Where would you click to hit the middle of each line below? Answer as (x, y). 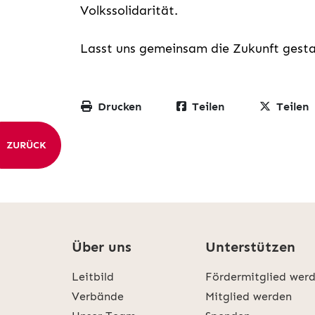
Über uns (102, 247)
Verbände (98, 297)
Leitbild (93, 277)
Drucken (120, 107)
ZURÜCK (26, 146)
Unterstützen (251, 247)
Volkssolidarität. (129, 11)
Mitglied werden (249, 297)
